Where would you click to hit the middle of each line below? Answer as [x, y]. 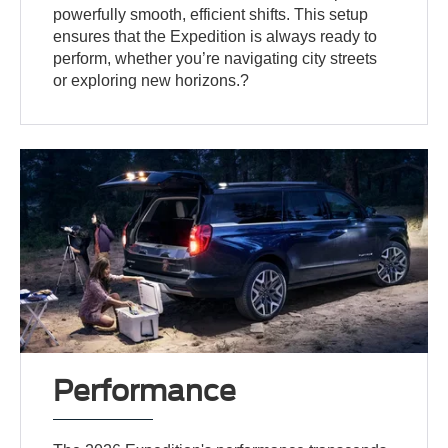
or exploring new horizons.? [151, 81]
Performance [145, 390]
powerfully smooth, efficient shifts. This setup [211, 15]
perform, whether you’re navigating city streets [215, 59]
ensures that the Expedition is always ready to [215, 37]
